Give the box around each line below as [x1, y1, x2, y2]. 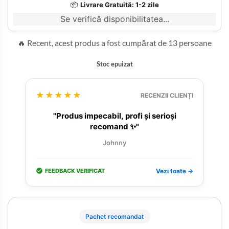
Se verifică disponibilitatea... [60, 13, 169, 24]
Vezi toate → [156, 167, 193, 175]
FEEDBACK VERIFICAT [45, 167, 105, 174]
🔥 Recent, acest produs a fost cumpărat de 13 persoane [17, 37, 212, 48]
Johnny [103, 139, 126, 147]
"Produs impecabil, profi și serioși [53, 111, 176, 121]
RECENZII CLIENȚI [141, 91, 193, 99]
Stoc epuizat [96, 59, 133, 68]
